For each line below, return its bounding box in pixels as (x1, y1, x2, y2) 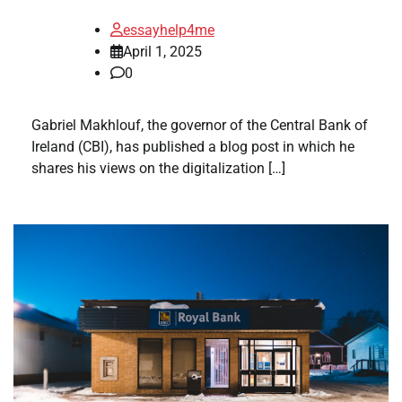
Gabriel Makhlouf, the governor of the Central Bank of (31, 117, 368, 135)
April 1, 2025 (123, 43, 202, 61)
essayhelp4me (123, 22, 214, 39)
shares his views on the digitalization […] (31, 160, 285, 178)
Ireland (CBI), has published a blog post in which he (31, 138, 354, 156)
